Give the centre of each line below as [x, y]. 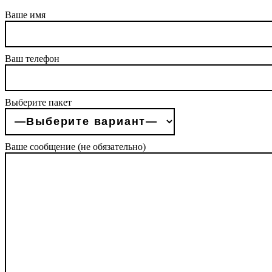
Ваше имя [25, 15]
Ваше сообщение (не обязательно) [75, 146]
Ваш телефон [32, 58]
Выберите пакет [38, 102]
